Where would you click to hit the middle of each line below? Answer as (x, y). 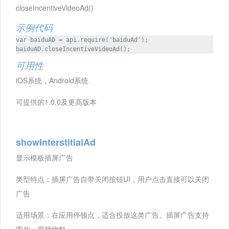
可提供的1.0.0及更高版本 (56, 102)
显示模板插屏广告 (44, 158)
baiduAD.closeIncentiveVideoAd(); (73, 49)
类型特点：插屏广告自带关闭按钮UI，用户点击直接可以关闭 (112, 179)
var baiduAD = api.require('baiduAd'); (82, 40)
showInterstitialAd (56, 142)
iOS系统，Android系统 (52, 81)
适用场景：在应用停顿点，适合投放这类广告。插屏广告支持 (112, 215)
